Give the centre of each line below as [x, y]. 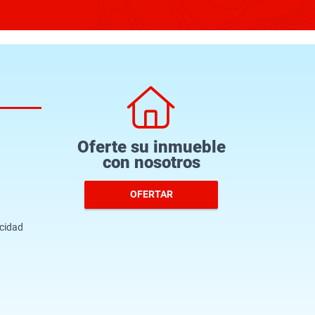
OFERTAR [151, 194]
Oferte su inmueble [151, 147]
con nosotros [151, 162]
